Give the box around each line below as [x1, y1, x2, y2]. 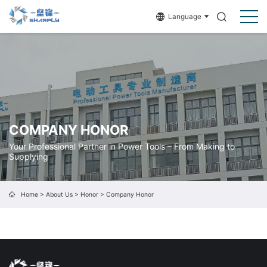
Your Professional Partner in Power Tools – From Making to [9, 141, 235, 151]
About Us [45, 190, 73, 198]
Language [168, 12, 202, 21]
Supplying [9, 151, 48, 162]
